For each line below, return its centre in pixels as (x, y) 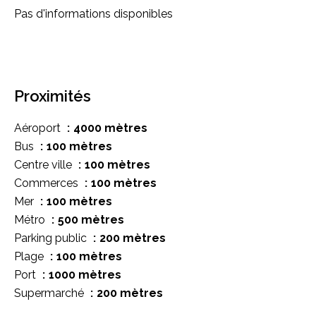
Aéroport (39, 128)
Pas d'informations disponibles (93, 13)
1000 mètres (85, 274)
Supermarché (50, 293)
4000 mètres (110, 128)
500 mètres (91, 219)
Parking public (52, 238)
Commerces (48, 183)
